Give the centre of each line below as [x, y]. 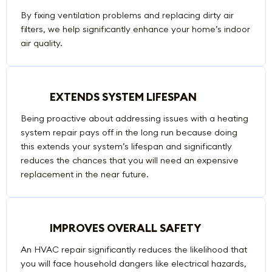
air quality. [41, 43]
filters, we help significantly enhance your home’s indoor [135, 29]
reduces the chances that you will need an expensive [129, 160]
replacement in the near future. [84, 174]
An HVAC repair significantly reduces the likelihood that [134, 249]
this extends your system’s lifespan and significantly [126, 146]
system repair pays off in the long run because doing [129, 132]
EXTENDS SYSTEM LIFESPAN [123, 97]
